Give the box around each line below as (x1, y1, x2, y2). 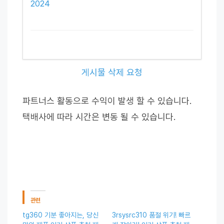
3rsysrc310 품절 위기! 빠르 (112, 210, 190, 219)
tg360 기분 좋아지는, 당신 (22, 210, 98, 219)
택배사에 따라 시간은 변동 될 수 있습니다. (22, 111, 175, 122)
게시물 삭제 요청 (81, 66, 142, 77)
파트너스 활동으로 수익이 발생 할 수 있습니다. (22, 95, 191, 106)
